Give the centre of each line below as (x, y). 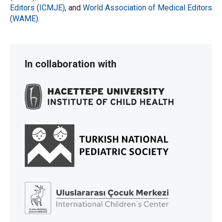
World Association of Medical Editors (147, 8)
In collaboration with (71, 64)
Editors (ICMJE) (37, 8)
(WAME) (24, 19)
